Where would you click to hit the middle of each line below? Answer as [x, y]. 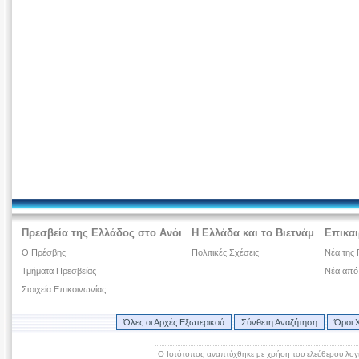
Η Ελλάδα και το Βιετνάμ [253, 233]
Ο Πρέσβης [44, 253]
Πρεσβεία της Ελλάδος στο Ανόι [102, 233]
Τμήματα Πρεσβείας [59, 271]
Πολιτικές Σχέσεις [226, 253]
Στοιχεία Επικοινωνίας [64, 290]
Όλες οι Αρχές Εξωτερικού [173, 323]
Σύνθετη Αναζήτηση [279, 323]
